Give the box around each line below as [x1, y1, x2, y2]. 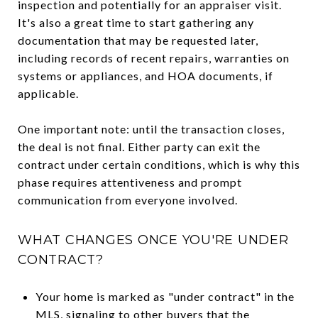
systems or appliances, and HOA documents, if [18, 68, 273, 82]
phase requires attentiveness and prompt [18, 175, 242, 189]
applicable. [18, 86, 79, 100]
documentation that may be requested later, [18, 33, 258, 47]
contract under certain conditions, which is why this [18, 157, 300, 171]
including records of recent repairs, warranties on [18, 50, 290, 65]
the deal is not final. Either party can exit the [18, 139, 261, 153]
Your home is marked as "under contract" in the [35, 289, 295, 303]
